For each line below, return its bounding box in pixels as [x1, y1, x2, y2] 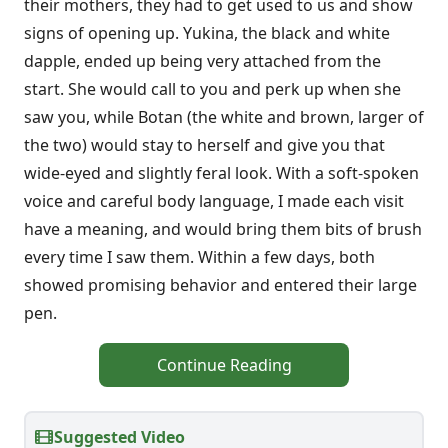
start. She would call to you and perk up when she [24, 77, 401, 100]
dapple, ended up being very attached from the [24, 49, 381, 72]
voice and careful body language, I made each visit [24, 189, 404, 212]
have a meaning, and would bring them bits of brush [24, 217, 422, 240]
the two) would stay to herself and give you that [24, 133, 385, 156]
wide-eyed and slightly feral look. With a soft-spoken [24, 161, 419, 184]
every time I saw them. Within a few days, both [24, 245, 375, 268]
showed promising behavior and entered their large [24, 273, 417, 296]
